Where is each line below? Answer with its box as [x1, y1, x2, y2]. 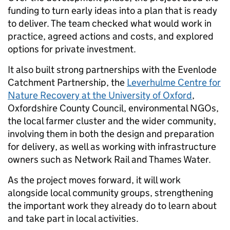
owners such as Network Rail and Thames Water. [8, 153, 213, 165]
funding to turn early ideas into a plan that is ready [8, 4, 217, 16]
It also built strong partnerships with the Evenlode [8, 63, 217, 75]
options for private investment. [8, 43, 138, 55]
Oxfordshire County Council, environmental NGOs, [8, 102, 219, 114]
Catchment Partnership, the [8, 76, 127, 88]
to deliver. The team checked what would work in [8, 17, 212, 29]
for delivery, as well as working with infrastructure [8, 140, 216, 152]
